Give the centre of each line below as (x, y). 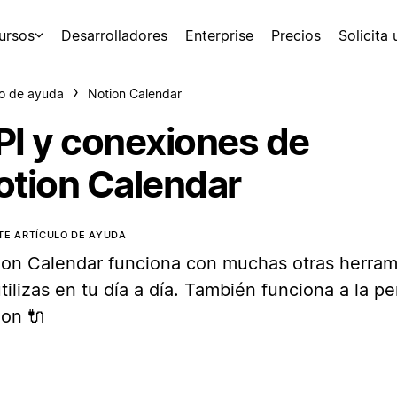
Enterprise (219, 35)
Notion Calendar (135, 93)
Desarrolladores (114, 35)
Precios (296, 35)
